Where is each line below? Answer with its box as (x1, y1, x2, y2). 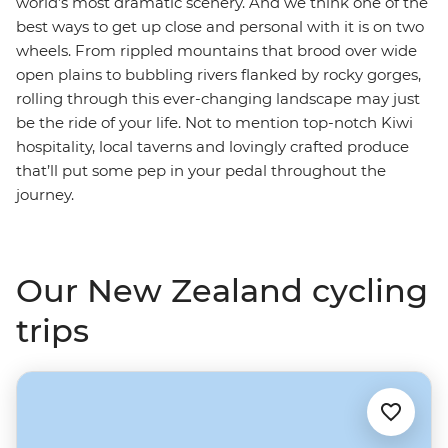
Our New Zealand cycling (16, 271, 428, 310)
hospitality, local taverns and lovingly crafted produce (16, 137, 409, 156)
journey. (16, 185, 74, 204)
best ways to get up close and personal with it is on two (16, 17, 424, 36)
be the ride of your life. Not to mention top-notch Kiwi (16, 113, 413, 132)
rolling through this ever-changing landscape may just (16, 89, 420, 108)
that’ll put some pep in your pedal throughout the (16, 161, 386, 180)
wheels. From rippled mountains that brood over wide (16, 41, 417, 60)
